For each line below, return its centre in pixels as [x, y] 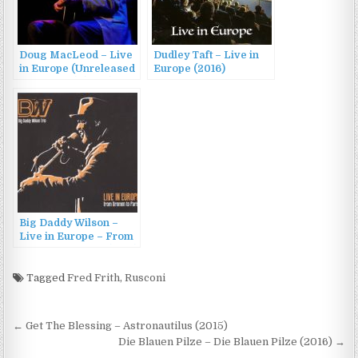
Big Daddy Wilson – [69, 223]
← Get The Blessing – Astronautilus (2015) [121, 326]
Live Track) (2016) [67, 83]
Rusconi [145, 278]
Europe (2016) [190, 69]
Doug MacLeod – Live [76, 56]
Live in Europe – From [77, 237]
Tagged [46, 278]
